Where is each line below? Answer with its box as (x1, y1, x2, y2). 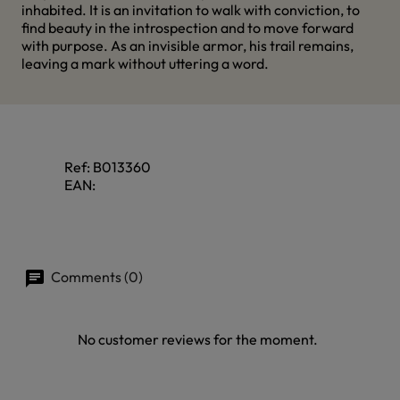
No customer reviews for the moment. (77, 330, 318, 349)
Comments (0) (48, 268, 143, 286)
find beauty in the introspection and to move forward (21, 19, 354, 37)
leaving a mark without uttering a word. (21, 54, 269, 72)
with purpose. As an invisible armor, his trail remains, (21, 37, 354, 54)
